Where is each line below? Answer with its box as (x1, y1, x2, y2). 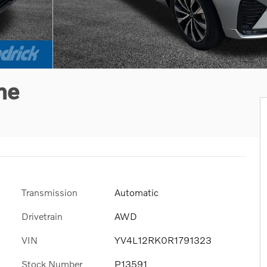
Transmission (21, 186, 77, 198)
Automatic (114, 186, 159, 198)
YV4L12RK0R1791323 (114, 234, 212, 246)
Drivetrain (21, 210, 63, 222)
